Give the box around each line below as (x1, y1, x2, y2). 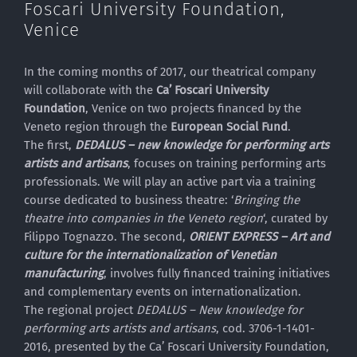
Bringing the (233, 193, 300, 207)
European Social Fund (171, 120, 288, 134)
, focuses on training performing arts (127, 156, 326, 171)
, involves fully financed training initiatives (104, 266, 330, 280)
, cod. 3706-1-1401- (216, 321, 315, 335)
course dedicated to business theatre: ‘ (24, 193, 233, 207)
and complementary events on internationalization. (24, 284, 301, 299)
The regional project (24, 303, 136, 317)
